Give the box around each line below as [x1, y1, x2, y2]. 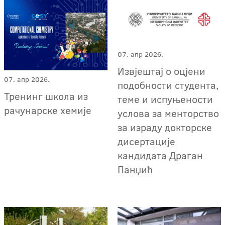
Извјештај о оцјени [118, 63, 206, 78]
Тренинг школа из [4, 89, 88, 103]
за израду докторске [118, 120, 212, 134]
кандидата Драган [118, 148, 203, 162]
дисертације [118, 134, 176, 148]
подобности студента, [118, 77, 219, 92]
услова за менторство [118, 105, 219, 120]
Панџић [118, 162, 153, 176]
